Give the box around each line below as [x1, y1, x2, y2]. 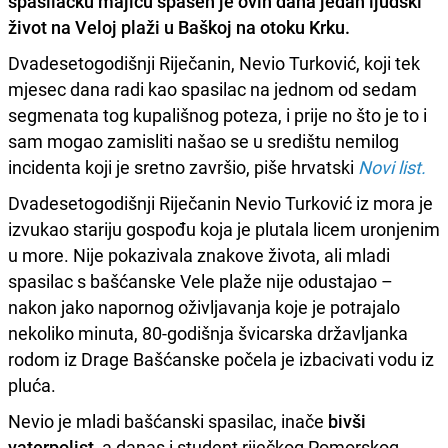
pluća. [8, 372, 56, 397]
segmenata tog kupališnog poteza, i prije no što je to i [8, 102, 427, 127]
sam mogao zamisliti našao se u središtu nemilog [8, 128, 399, 153]
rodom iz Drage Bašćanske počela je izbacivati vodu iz [8, 346, 434, 371]
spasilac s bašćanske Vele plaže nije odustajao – [8, 268, 393, 293]
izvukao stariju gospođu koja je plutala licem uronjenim [8, 216, 440, 241]
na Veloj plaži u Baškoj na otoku [47, 14, 309, 39]
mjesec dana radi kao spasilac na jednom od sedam [8, 76, 417, 101]
